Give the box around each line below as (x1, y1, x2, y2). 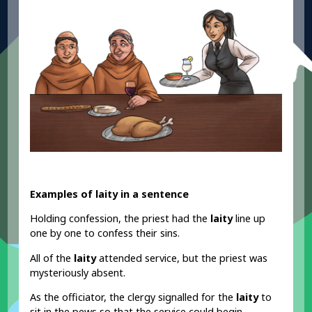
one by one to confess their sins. (30, 226, 180, 240)
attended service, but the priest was (96, 251, 268, 265)
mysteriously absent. (30, 265, 126, 279)
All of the (30, 251, 75, 265)
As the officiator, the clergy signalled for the (30, 290, 237, 304)
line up (233, 212, 266, 226)
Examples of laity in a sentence (30, 187, 189, 201)
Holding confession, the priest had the (30, 212, 211, 226)
